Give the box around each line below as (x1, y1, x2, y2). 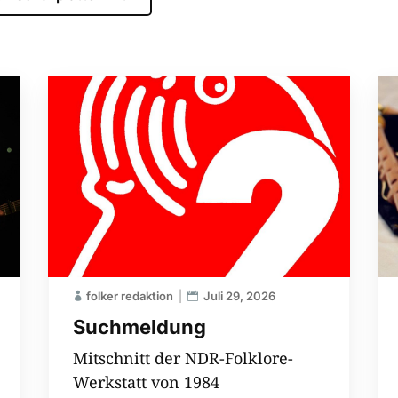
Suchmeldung (72, 314, 206, 338)
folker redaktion (85, 288, 173, 303)
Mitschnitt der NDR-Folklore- (72, 346, 293, 369)
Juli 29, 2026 (203, 288, 275, 303)
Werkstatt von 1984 (72, 370, 219, 393)
